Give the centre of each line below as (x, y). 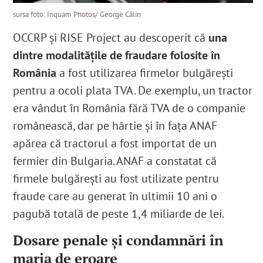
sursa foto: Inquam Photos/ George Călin (77, 15)
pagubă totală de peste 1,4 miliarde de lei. (119, 214)
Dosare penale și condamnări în (118, 240)
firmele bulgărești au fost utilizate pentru (116, 179)
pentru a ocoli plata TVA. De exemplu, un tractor (133, 91)
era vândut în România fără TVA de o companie (129, 108)
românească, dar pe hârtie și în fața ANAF (115, 126)
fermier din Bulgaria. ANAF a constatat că (115, 161)
